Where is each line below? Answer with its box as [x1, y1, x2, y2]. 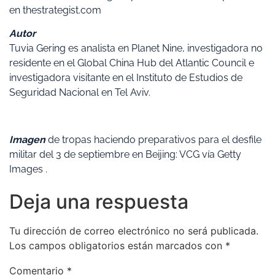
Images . [9, 163, 47, 176]
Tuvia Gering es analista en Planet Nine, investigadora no [9, 42, 263, 55]
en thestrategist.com [9, 4, 101, 16]
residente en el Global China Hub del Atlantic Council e [9, 57, 254, 69]
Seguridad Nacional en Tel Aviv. [9, 87, 150, 99]
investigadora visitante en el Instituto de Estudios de [9, 72, 242, 84]
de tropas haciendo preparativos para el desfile [45, 134, 261, 146]
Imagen [9, 134, 45, 146]
